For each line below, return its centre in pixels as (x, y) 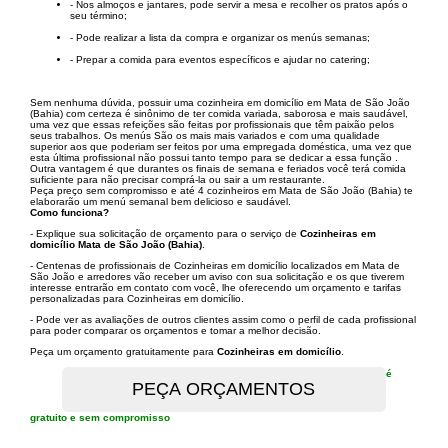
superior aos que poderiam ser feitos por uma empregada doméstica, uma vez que (221, 146)
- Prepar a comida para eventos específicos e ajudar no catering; (220, 59)
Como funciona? (69, 212)
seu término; (98, 15)
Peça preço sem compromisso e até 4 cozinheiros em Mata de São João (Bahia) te (221, 190)
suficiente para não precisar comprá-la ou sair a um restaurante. (177, 179)
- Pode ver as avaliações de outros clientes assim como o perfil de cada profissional (223, 319)
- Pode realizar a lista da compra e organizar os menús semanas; (220, 37)
